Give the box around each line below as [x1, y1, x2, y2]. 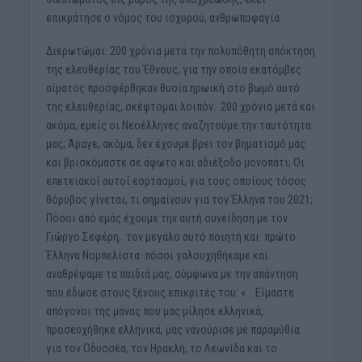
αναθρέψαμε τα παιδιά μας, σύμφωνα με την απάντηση [45, 267, 298, 280]
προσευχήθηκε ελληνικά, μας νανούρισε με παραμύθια [45, 322, 300, 336]
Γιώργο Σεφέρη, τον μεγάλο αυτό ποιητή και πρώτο [45, 229, 296, 243]
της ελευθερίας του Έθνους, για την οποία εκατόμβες [45, 62, 301, 76]
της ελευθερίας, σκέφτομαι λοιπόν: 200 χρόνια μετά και [45, 99, 315, 113]
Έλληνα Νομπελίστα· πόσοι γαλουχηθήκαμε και [45, 248, 268, 262]
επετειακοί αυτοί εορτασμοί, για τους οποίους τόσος [45, 174, 306, 187]
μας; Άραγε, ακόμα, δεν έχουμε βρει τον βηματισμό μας [45, 137, 305, 150]
